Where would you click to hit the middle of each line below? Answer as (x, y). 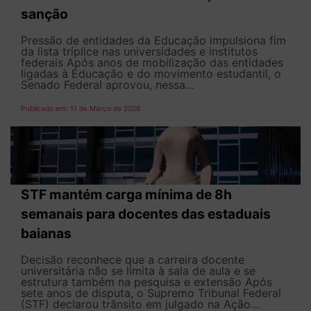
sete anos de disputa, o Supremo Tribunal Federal (151, 293)
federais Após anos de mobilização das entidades (152, 63)
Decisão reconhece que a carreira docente (133, 260)
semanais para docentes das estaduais (146, 214)
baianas (46, 234)
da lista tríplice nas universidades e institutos (139, 52)
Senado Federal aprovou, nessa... (107, 85)
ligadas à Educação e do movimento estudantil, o (151, 74)
